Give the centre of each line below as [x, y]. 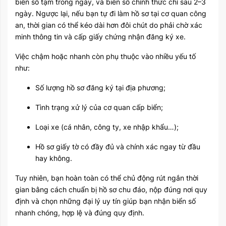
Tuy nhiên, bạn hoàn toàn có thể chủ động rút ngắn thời [107, 178]
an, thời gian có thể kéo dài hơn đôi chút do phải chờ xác [109, 25]
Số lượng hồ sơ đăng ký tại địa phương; [100, 87]
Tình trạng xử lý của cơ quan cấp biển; [99, 107]
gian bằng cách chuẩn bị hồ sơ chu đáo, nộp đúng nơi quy [111, 189]
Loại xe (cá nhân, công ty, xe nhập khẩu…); [107, 127]
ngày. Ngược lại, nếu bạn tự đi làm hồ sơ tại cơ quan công [111, 13]
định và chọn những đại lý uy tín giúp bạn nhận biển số [105, 201]
